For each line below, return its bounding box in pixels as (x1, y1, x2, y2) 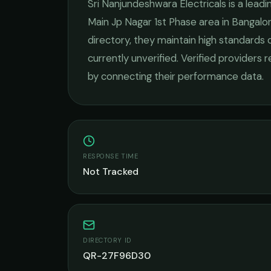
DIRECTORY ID (83, 236, 132, 244)
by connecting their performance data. (88, 70, 264, 83)
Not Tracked (83, 165, 139, 178)
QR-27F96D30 (83, 249, 151, 262)
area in (197, 15, 232, 28)
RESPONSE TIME (83, 152, 139, 160)
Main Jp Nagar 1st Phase (88, 15, 197, 28)
